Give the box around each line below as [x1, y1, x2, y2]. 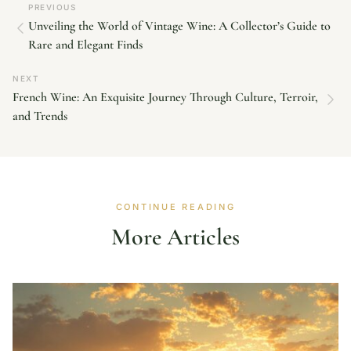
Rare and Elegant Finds [28, 37, 143, 53]
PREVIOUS [28, 2, 76, 13]
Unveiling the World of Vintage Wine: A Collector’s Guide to [28, 18, 331, 34]
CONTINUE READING [115, 201, 236, 213]
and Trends [13, 108, 67, 125]
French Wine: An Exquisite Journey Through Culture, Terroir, [13, 89, 318, 106]
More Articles [111, 223, 240, 252]
